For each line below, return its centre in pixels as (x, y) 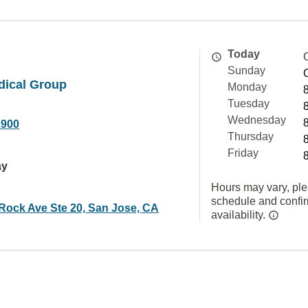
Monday (247, 87)
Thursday (251, 136)
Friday (243, 153)
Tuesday (249, 103)
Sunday (246, 70)
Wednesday (257, 120)
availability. (240, 215)
